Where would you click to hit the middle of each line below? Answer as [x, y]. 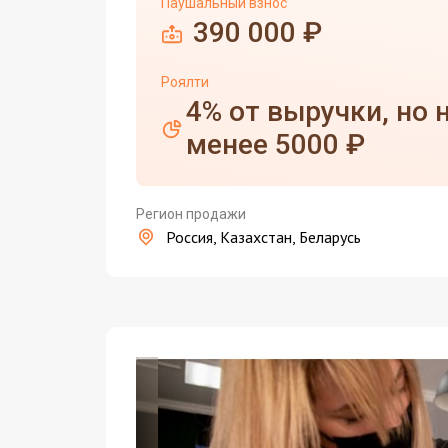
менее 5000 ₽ [276, 145]
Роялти [184, 82]
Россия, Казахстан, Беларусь [263, 237]
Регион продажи [190, 214]
